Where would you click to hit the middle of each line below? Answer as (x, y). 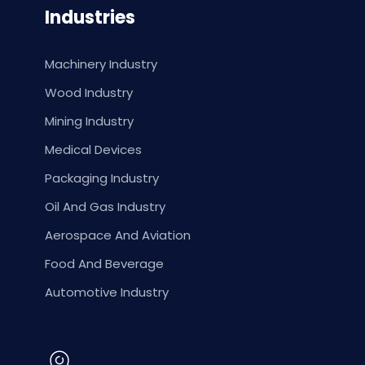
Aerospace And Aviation (118, 235)
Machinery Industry (101, 64)
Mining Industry (89, 121)
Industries (90, 18)
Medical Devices (93, 150)
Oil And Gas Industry (105, 207)
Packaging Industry (102, 178)
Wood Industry (89, 93)
